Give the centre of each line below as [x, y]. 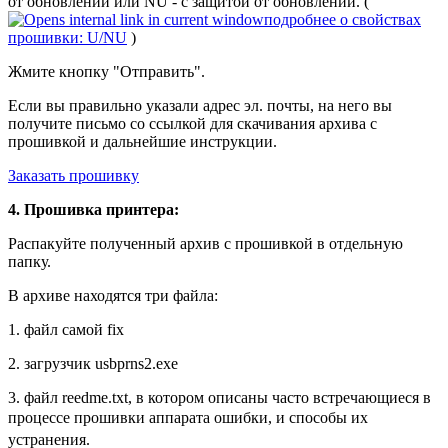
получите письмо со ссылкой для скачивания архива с [192, 123]
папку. [29, 261]
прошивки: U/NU [67, 37]
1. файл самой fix [66, 329]
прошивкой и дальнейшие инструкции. [142, 141]
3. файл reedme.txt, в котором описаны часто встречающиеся [215, 397]
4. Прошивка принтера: [93, 209]
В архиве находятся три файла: [113, 295]
